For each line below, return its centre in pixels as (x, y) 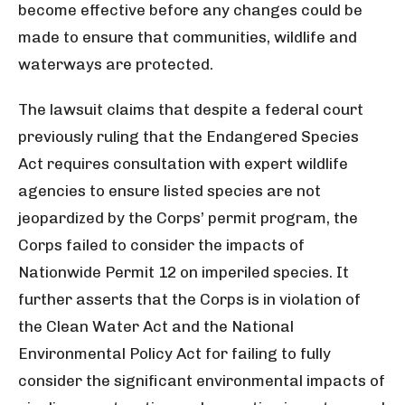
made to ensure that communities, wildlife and (188, 37)
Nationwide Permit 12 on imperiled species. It (184, 272)
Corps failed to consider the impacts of (161, 245)
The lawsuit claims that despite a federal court (191, 109)
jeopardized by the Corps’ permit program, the (188, 218)
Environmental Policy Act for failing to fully (174, 353)
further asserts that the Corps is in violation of (189, 299)
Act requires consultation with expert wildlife (183, 164)
